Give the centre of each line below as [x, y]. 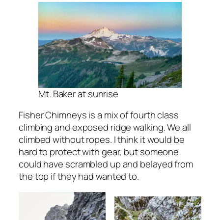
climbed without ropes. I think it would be [102, 140]
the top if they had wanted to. [79, 177]
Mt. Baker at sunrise [78, 94]
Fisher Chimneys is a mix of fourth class [99, 115]
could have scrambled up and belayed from [106, 164]
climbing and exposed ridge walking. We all [105, 127]
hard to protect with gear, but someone [99, 152]
